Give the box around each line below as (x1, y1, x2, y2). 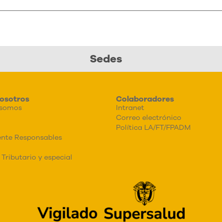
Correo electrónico (116, 112, 181, 122)
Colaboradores (116, 93, 174, 105)
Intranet (116, 103, 144, 112)
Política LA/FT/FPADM (116, 122, 191, 132)
